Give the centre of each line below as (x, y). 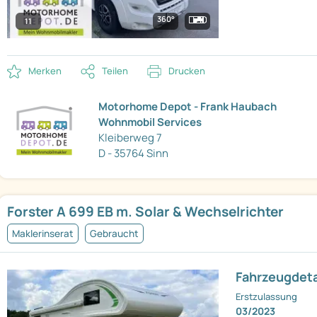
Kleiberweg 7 (131, 138)
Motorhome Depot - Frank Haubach (188, 107)
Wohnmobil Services (150, 122)
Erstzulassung (267, 297)
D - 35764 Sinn (134, 154)
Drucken (187, 71)
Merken (45, 71)
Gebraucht (114, 234)
